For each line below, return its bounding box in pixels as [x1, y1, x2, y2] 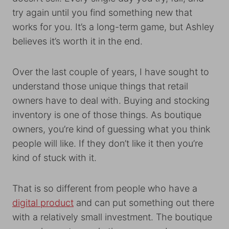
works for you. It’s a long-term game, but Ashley [12, 21, 214, 32]
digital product [12, 197, 74, 208]
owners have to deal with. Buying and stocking [12, 95, 210, 106]
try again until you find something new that [12, 7, 192, 18]
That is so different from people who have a [12, 183, 197, 194]
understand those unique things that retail [12, 81, 188, 91]
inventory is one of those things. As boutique [12, 109, 201, 120]
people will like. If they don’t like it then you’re [12, 138, 203, 149]
